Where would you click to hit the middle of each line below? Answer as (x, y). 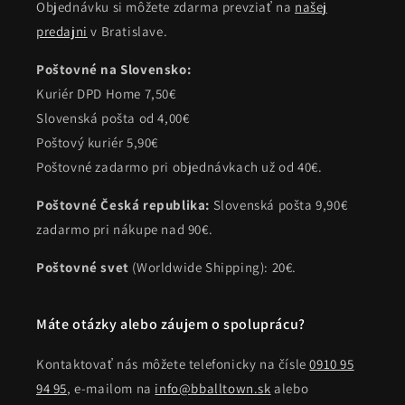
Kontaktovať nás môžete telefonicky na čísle (173, 364)
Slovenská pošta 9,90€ (280, 205)
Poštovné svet (83, 268)
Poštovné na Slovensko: (114, 70)
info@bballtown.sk (213, 389)
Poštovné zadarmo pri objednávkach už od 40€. (179, 167)
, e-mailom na (111, 389)
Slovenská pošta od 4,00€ (113, 118)
